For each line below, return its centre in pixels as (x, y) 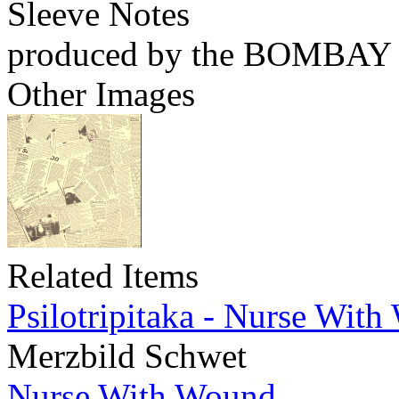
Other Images (101, 94)
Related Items (103, 276)
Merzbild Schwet (127, 356)
